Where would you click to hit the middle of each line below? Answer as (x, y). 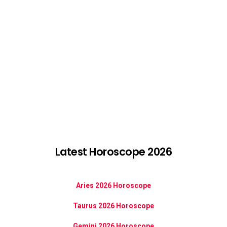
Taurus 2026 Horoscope (113, 205)
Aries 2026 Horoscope (113, 185)
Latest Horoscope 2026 (113, 152)
